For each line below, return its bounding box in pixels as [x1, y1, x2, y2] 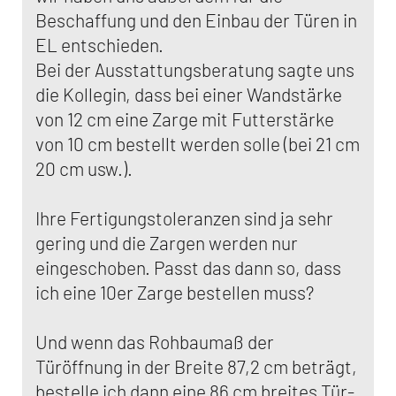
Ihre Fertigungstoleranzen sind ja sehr [35, 207, 333, 229]
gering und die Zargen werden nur [35, 232, 298, 254]
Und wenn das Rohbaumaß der [35, 331, 274, 353]
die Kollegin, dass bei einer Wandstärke [35, 83, 342, 105]
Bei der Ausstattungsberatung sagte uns [35, 58, 354, 80]
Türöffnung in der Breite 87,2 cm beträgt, [35, 355, 357, 377]
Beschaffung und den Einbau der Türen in [35, 9, 357, 31]
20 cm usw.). [35, 157, 133, 179]
